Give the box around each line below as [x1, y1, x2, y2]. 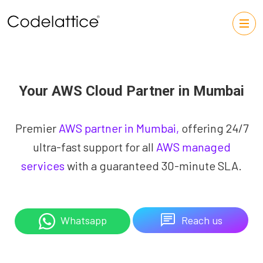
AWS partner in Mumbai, [56, 121, 179, 135]
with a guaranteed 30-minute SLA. [65, 159, 242, 173]
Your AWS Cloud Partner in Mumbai [19, 83, 244, 99]
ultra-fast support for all [32, 140, 156, 154]
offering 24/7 [178, 121, 248, 135]
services [21, 159, 65, 173]
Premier [15, 121, 56, 135]
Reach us [181, 213, 222, 227]
